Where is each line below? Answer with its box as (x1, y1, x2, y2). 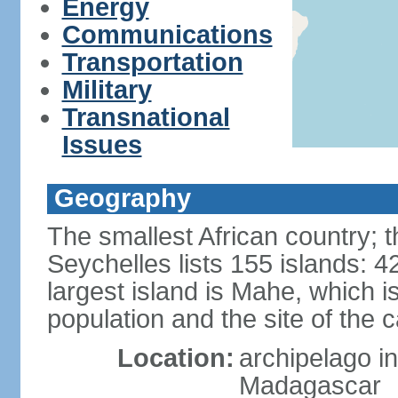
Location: (116, 344, 235, 372)
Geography (53, 184, 191, 212)
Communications (61, 20, 273, 49)
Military (61, 76, 152, 104)
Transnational (61, 103, 230, 131)
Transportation (61, 48, 243, 76)
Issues (61, 131, 142, 159)
